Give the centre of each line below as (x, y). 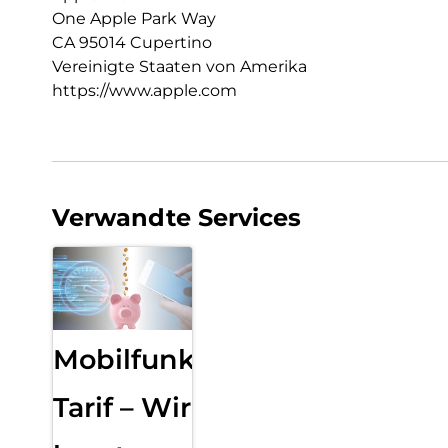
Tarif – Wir (122, 407)
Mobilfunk (124, 359)
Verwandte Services (176, 217)
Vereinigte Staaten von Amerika (179, 66)
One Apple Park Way (134, 18)
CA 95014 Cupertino (132, 42)
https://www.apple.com (144, 90)
